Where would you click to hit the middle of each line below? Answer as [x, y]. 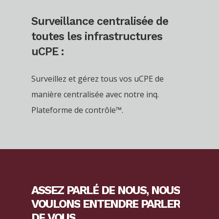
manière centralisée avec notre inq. [95, 94]
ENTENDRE [110, 204]
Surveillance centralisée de [100, 21]
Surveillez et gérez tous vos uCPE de [98, 78]
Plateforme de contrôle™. [77, 110]
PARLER [160, 204]
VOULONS [56, 204]
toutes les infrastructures [97, 36]
